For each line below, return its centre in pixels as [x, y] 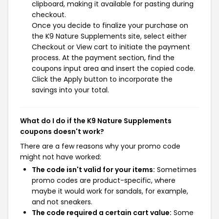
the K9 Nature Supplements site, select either [109, 36]
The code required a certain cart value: [102, 213]
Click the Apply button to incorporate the [102, 79]
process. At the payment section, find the [103, 58]
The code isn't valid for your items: [93, 170]
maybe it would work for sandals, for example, [110, 191]
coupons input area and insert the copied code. [113, 68]
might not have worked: [61, 157]
